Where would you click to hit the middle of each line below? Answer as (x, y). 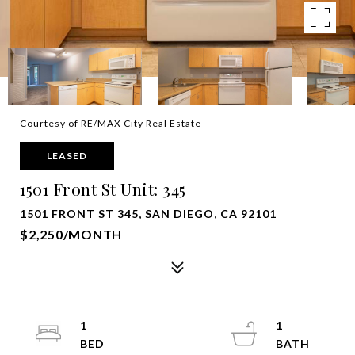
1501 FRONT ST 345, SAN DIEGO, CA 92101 (148, 214)
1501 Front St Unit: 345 (103, 189)
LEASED (67, 156)
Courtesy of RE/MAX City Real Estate (111, 123)
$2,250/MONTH (71, 234)
